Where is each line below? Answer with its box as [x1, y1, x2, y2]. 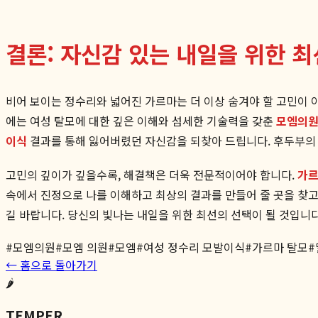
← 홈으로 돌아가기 [6, 256, 97, 273]
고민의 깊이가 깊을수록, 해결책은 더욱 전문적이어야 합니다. [6, 165, 297, 183]
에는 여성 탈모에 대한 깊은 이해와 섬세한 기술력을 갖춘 [6, 111, 276, 129]
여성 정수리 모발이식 [143, 238, 245, 256]
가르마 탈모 [252, 238, 308, 256]
